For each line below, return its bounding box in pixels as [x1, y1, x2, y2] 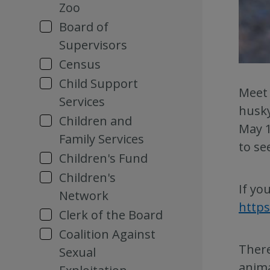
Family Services [59, 131, 144, 147]
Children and [59, 113, 132, 129]
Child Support [59, 75, 138, 92]
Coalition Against [59, 226, 155, 242]
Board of [59, 19, 108, 35]
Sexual [59, 244, 96, 260]
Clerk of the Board [59, 207, 163, 223]
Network [59, 187, 108, 204]
